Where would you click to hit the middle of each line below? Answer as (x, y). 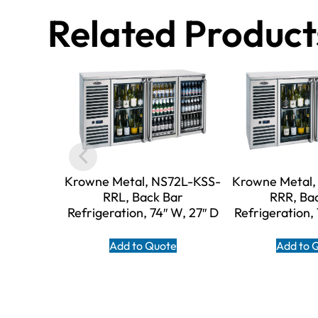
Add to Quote (143, 246)
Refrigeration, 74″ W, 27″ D (143, 213)
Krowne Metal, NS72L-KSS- (143, 182)
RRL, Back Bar (143, 197)
